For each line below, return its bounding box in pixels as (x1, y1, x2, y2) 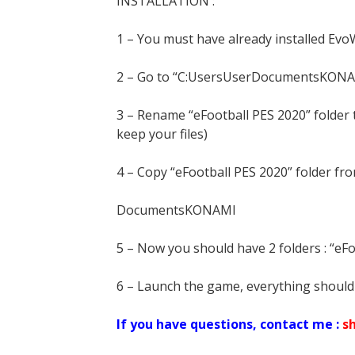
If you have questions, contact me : (116, 315, 339, 333)
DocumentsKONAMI (116, 201, 236, 219)
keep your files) (116, 125, 208, 143)
